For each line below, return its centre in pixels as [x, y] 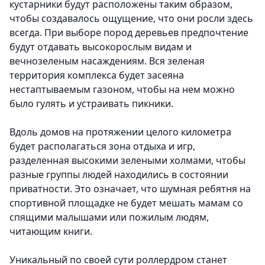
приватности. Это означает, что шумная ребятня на [130, 189]
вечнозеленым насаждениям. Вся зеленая [107, 61]
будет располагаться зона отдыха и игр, [102, 146]
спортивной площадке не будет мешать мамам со [126, 203]
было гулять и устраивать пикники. [93, 104]
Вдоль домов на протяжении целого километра [120, 132]
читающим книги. [52, 232]
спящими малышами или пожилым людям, [109, 217]
